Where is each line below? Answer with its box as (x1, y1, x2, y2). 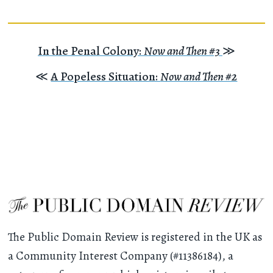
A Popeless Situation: (51, 68, 161, 85)
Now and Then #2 (160, 68, 238, 85)
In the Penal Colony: (37, 42, 144, 59)
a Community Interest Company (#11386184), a (8, 247, 234, 264)
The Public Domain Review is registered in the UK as (8, 229, 263, 245)
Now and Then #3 (143, 42, 220, 59)
